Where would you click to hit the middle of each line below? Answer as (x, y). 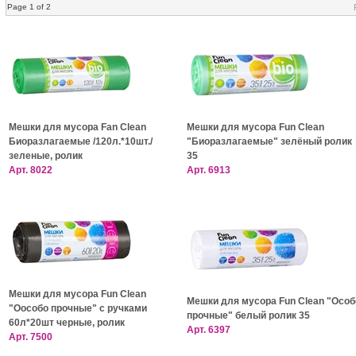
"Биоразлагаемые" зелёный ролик (269, 141)
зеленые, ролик (45, 156)
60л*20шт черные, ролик (66, 323)
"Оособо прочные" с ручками (77, 308)
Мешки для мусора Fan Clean (77, 127)
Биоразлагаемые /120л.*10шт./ (80, 141)
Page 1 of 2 (29, 7)
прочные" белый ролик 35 (248, 315)
